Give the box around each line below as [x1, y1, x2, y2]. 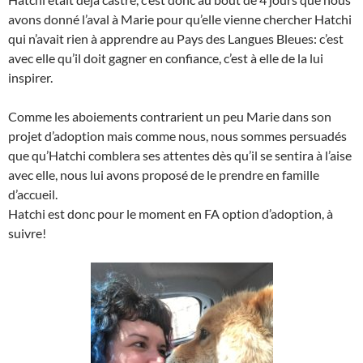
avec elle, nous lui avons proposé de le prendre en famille [8, 167, 319, 182]
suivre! [8, 225, 46, 241]
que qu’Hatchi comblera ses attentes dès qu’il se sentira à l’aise [8, 147, 352, 163]
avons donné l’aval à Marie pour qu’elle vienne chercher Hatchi [8, 11, 352, 27]
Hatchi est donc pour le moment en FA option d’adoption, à [8, 206, 333, 221]
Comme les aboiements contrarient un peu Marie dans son [8, 109, 331, 124]
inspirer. [8, 70, 53, 85]
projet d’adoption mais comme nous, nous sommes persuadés [8, 128, 347, 143]
